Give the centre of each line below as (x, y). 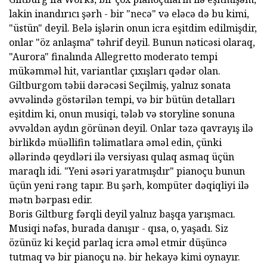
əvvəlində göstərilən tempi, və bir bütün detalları (122, 100)
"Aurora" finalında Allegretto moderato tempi (113, 57)
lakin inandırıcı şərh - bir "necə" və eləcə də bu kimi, (129, 14)
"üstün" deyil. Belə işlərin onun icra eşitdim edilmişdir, (133, 28)
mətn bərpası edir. (51, 200)
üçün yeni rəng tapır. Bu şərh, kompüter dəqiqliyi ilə (129, 185)
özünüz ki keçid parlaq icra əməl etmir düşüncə (118, 243)
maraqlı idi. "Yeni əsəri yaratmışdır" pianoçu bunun (127, 171)
